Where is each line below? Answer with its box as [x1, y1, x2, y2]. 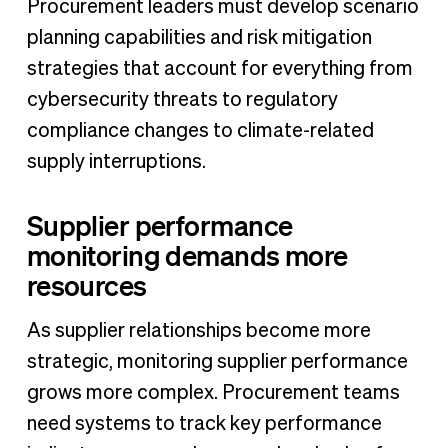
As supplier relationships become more [26, 320, 371, 341]
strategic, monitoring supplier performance [26, 351, 408, 372]
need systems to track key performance [26, 413, 382, 434]
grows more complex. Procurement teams [26, 382, 400, 403]
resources [26, 267, 147, 302]
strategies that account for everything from [26, 59, 413, 80]
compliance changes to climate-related [26, 121, 374, 142]
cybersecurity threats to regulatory [26, 90, 338, 111]
